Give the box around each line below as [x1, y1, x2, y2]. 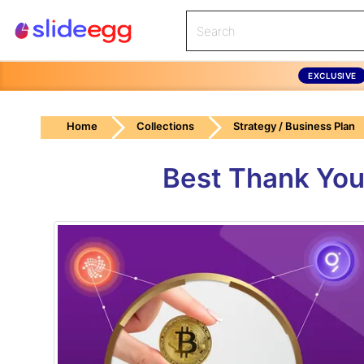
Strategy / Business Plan [233, 119, 355, 132]
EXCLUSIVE [308, 70, 357, 80]
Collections [136, 119, 194, 132]
